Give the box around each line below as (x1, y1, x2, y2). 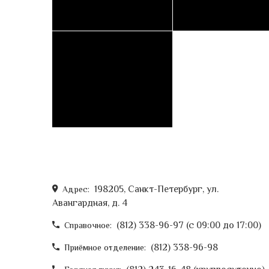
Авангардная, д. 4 (52, 196, 127, 211)
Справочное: (64, 220, 112, 233)
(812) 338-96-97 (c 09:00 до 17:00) (116, 219, 261, 234)
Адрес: (62, 184, 89, 197)
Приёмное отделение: (64, 242, 146, 255)
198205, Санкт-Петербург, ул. (94, 183, 219, 198)
